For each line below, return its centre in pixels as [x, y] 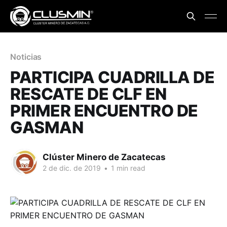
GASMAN [47, 127]
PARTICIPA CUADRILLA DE [112, 77]
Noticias [26, 57]
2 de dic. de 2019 [72, 168]
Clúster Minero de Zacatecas [104, 157]
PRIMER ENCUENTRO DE [104, 111]
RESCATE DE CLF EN [88, 94]
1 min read [127, 168]
